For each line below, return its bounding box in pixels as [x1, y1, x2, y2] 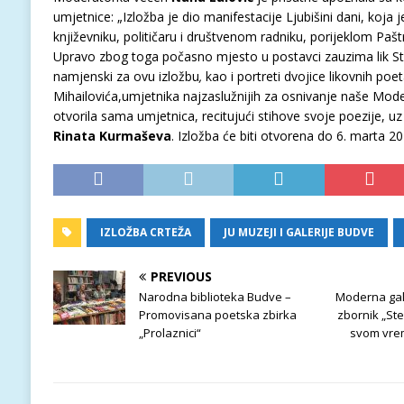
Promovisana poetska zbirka [138, 307, 297, 324]
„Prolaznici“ [138, 325, 201, 342]
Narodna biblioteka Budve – [138, 289, 291, 306]
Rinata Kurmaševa [52, 127, 171, 145]
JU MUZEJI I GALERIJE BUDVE [223, 225, 374, 241]
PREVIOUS [150, 268, 212, 286]
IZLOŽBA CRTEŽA [99, 225, 191, 241]
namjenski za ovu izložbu [52, 68, 199, 86]
